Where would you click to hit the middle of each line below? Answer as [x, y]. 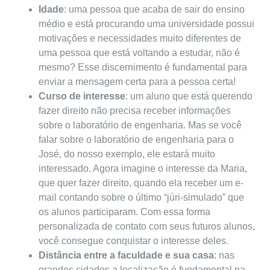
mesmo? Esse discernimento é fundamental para [143, 67]
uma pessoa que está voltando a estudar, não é [139, 53]
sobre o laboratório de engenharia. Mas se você [140, 125]
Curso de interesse [82, 96]
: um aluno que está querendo [189, 96]
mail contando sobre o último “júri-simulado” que [141, 198]
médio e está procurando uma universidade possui [146, 24]
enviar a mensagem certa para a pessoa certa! [137, 82]
